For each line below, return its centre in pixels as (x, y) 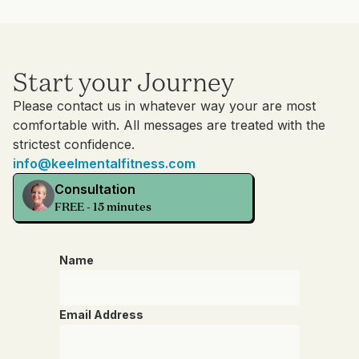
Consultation (95, 190)
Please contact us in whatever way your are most (164, 106)
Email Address (101, 315)
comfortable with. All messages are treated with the (169, 125)
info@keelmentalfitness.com (104, 164)
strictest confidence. (74, 145)
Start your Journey (123, 82)
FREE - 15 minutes (103, 207)
